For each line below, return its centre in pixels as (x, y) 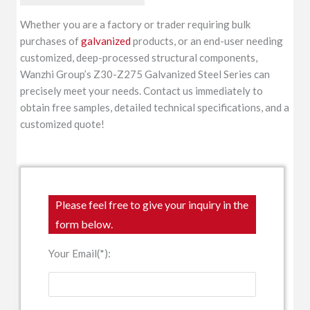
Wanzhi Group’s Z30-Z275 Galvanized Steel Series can (145, 74)
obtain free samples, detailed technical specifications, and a (155, 107)
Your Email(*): (80, 253)
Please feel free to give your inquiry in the (152, 204)
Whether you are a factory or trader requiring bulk (136, 24)
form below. (84, 224)
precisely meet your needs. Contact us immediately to (142, 90)
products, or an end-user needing (207, 40)
